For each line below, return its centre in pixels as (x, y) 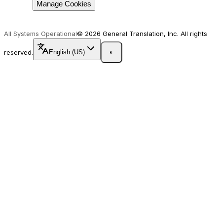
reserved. (18, 52)
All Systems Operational (40, 33)
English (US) (67, 52)
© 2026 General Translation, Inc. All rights (142, 33)
